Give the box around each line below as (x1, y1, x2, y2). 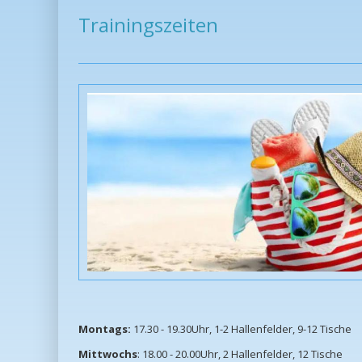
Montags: (78, 322, 131, 337)
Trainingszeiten (78, 11, 218, 39)
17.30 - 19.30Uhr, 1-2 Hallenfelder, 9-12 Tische (131, 322, 351, 337)
